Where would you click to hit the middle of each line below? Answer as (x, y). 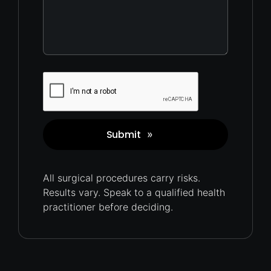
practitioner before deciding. (108, 207)
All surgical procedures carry (110, 178)
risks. (189, 178)
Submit (123, 134)
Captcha (154, 79)
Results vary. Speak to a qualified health (134, 192)
